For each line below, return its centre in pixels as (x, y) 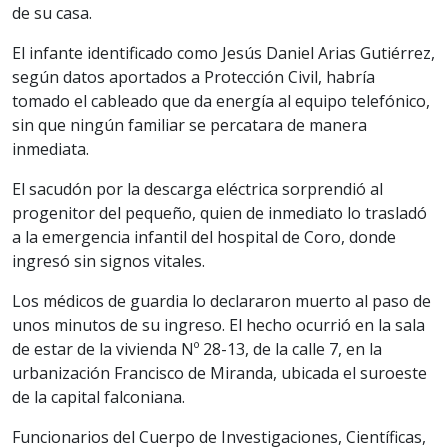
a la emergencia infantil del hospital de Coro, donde (204, 236)
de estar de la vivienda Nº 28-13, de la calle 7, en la (197, 348)
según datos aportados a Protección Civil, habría (193, 76)
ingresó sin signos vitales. (108, 260)
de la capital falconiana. (98, 396)
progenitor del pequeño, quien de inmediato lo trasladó (219, 212)
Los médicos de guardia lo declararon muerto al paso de (221, 300)
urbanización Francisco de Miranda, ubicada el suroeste (219, 372)
